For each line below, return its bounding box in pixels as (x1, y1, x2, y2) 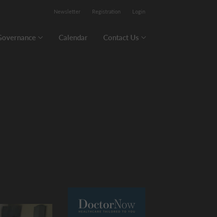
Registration (92, 8, 121, 15)
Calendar (58, 33, 88, 42)
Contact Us (103, 33, 139, 42)
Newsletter (54, 8, 80, 15)
